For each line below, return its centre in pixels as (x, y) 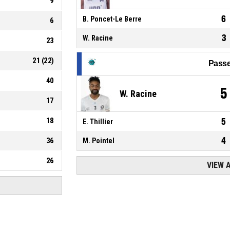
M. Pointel (98, 140)
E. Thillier (98, 121)
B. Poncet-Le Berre (112, 19)
